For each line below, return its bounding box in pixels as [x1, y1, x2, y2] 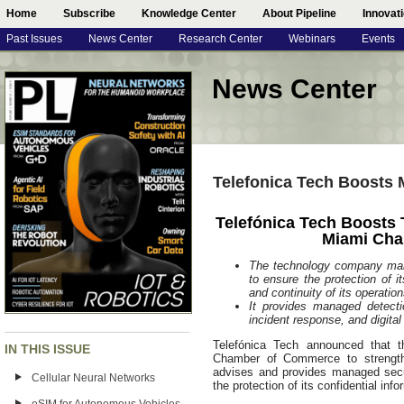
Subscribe [63, 7, 115, 20]
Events [362, 33, 395, 44]
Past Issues [6, 33, 62, 44]
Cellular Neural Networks [32, 372, 155, 384]
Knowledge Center [142, 7, 236, 20]
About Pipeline [262, 7, 336, 20]
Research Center [179, 33, 262, 44]
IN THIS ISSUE [5, 342, 90, 356]
